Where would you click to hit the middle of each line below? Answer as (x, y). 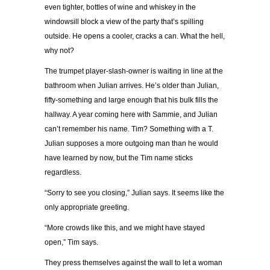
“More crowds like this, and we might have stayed (125, 228)
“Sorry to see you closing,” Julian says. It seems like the (134, 193)
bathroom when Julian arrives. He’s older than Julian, (132, 86)
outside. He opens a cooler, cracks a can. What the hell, (135, 36)
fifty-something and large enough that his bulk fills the (131, 100)
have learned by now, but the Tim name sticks (119, 158)
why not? (59, 51)
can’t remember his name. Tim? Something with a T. (129, 129)
